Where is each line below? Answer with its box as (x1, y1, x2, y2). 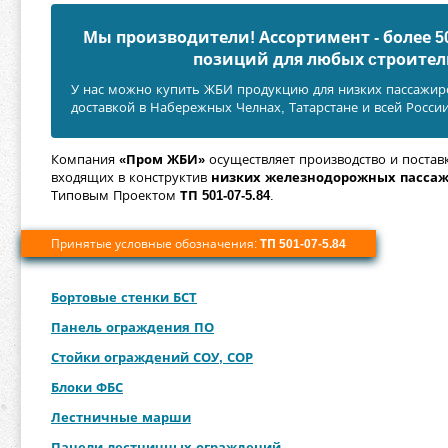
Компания (51, 152, 119, 167)
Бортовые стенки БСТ (51, 290, 197, 305)
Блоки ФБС (51, 380, 123, 395)
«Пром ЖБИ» (119, 152, 205, 167)
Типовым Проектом (51, 188, 180, 203)
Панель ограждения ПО (51, 320, 214, 335)
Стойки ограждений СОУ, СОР (51, 350, 253, 365)
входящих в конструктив (51, 170, 211, 185)
